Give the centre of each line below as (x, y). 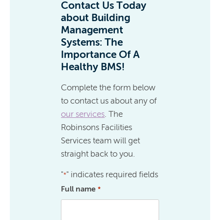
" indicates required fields (112, 174)
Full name (79, 189)
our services (83, 114)
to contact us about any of (109, 101)
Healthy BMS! (93, 67)
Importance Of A (100, 54)
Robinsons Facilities (97, 127)
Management (92, 30)
